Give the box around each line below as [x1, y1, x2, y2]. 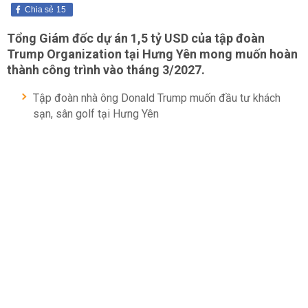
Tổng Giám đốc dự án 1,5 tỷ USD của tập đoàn [7, 31, 265, 45]
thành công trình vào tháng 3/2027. [7, 63, 205, 77]
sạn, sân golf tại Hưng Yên [33, 107, 159, 120]
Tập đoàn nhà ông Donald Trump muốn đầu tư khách [33, 91, 280, 104]
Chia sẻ [25, 5, 54, 14]
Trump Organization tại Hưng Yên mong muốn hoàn [7, 47, 298, 61]
